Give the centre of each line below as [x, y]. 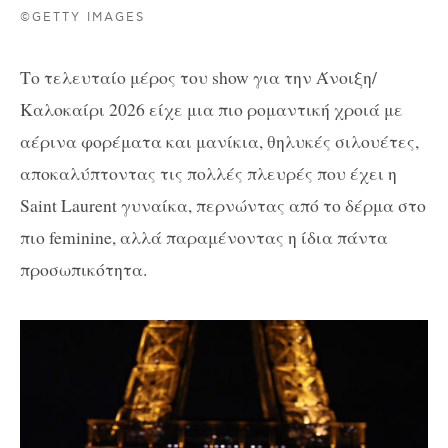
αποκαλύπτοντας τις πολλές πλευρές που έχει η [208, 172]
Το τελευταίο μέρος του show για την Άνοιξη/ [198, 76]
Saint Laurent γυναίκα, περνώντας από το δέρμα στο [223, 204]
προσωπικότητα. [83, 268]
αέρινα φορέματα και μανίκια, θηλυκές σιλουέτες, [219, 140]
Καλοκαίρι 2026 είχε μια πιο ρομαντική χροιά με [211, 108]
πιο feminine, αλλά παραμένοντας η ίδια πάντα [204, 236]
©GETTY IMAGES [83, 18]
